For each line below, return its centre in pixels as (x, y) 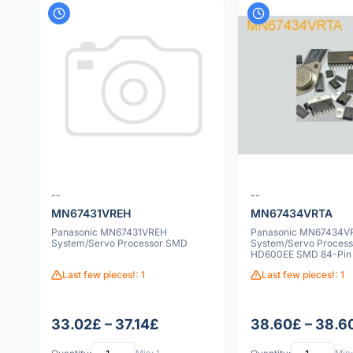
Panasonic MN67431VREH (109, 232)
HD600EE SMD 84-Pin (301, 254)
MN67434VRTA (291, 213)
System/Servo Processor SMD (119, 243)
